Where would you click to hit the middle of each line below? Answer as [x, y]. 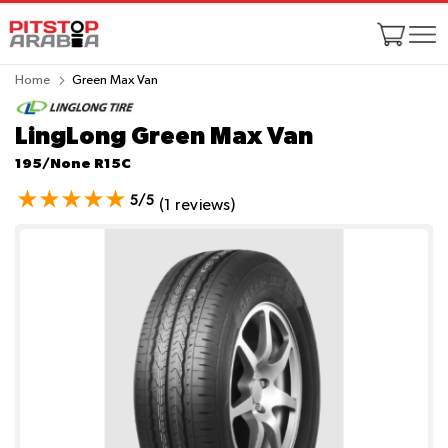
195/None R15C [73, 163]
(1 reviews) [196, 206]
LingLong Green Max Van [164, 135]
